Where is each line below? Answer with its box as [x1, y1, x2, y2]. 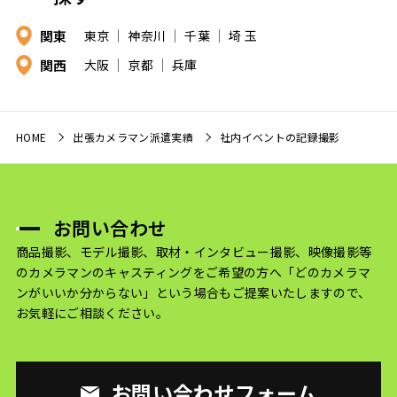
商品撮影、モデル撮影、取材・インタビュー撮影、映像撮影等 [15, 243, 372, 261]
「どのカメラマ [281, 263, 371, 282]
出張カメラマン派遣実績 [73, 129, 193, 145]
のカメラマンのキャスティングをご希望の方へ [15, 263, 282, 282]
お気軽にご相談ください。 [15, 304, 168, 323]
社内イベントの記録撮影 [219, 129, 340, 145]
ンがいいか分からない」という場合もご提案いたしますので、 [15, 284, 371, 302]
